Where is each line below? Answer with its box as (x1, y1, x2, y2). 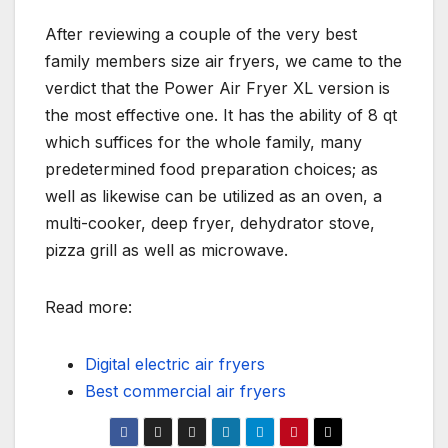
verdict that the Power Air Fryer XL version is (45, 77, 390, 98)
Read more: (45, 296, 132, 317)
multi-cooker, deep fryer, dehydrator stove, (45, 212, 375, 233)
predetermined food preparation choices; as (45, 158, 378, 179)
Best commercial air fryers (85, 380, 286, 401)
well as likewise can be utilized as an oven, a (45, 185, 382, 206)
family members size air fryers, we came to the (45, 50, 402, 71)
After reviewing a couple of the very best (45, 23, 357, 44)
